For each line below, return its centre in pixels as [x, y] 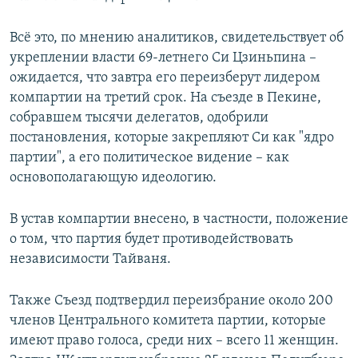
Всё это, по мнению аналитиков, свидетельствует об [177, 38]
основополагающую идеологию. [113, 178]
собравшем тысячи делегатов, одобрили [139, 118]
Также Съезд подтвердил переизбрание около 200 [171, 301]
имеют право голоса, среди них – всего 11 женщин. [174, 341]
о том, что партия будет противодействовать [151, 240]
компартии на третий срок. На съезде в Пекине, [165, 98]
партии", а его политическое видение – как [149, 158]
